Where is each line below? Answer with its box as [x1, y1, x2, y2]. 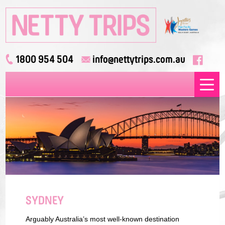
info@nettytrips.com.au [92, 53, 186, 67]
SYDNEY [26, 193, 64, 209]
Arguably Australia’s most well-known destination [26, 215, 180, 223]
